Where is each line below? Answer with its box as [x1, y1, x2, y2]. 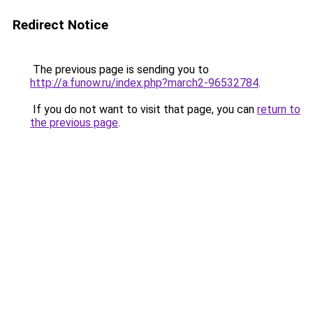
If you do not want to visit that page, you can [30, 103, 257, 116]
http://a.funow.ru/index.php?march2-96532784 [30, 76, 259, 89]
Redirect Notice [13, 17, 108, 33]
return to [257, 103, 300, 116]
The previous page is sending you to [30, 63, 209, 76]
